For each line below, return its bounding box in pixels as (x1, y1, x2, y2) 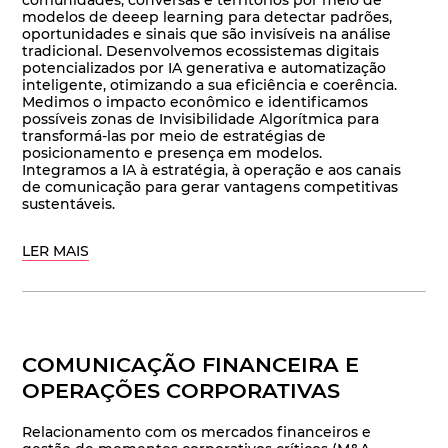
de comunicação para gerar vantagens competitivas (22, 178, 399, 197)
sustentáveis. (22, 195, 116, 214)
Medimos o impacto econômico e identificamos (22, 93, 369, 112)
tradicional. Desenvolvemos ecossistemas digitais (22, 42, 380, 61)
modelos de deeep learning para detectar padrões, (22, 8, 393, 27)
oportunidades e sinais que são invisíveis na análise (22, 25, 392, 44)
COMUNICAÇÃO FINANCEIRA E (22, 352, 360, 378)
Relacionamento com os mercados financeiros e (22, 423, 372, 442)
